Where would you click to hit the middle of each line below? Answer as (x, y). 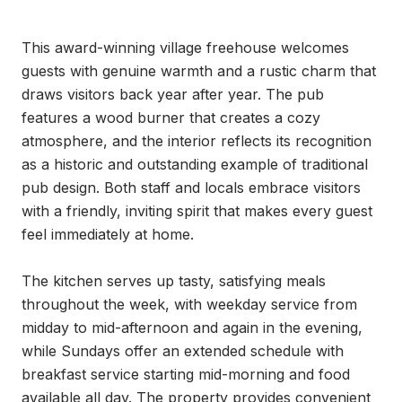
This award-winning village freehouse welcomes (185, 48)
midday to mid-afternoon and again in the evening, (192, 328)
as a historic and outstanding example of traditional (195, 164)
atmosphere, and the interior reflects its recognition (197, 141)
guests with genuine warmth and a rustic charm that (199, 71)
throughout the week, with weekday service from (189, 304)
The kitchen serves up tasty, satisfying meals (174, 281)
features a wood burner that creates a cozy (171, 118)
